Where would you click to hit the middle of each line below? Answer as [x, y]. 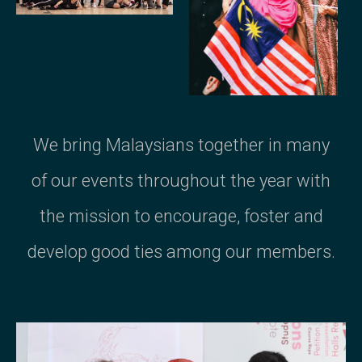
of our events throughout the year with [181, 180]
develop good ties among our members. [181, 251]
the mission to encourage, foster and [181, 216]
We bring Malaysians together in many [181, 145]
